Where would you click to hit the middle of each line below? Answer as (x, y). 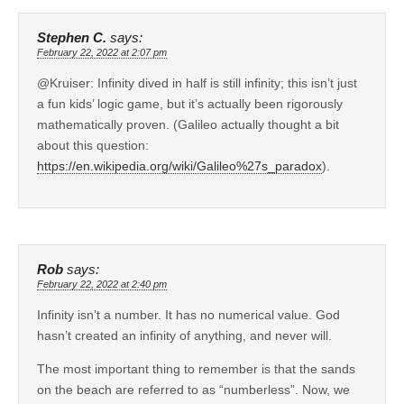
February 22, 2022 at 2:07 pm (102, 52)
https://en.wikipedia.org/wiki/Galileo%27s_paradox (179, 165)
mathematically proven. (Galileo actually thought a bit (188, 124)
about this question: (93, 145)
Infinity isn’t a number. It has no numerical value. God (188, 314)
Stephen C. (72, 37)
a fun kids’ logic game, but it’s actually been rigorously (190, 103)
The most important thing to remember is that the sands (196, 368)
